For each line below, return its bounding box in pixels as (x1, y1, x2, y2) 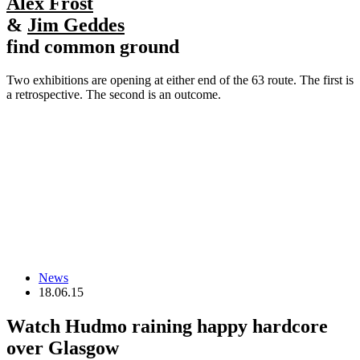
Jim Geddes (27, 14, 125, 35)
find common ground (6, 35, 179, 57)
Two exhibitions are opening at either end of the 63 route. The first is (6, 73, 354, 88)
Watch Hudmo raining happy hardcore (6, 315, 328, 337)
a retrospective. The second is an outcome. (6, 88, 221, 102)
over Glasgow (6, 337, 119, 358)
